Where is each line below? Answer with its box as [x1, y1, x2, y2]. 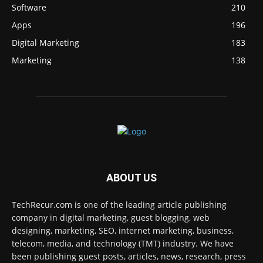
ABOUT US [106, 171, 157, 184]
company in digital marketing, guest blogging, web [12, 211, 210, 223]
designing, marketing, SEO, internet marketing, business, [12, 224, 234, 236]
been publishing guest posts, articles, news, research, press [12, 250, 246, 262]
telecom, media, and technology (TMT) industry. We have [12, 237, 234, 249]
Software [12, 1, 46, 13]
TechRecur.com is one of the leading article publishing [12, 198, 227, 210]
